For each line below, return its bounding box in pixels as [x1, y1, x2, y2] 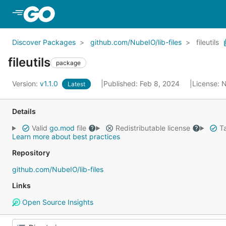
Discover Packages [12, 38, 76, 46]
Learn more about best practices [12, 132, 120, 141]
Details [12, 107, 36, 116]
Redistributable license [113, 124, 192, 132]
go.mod [49, 124, 75, 132]
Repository [12, 148, 50, 157]
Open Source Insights [20, 198, 93, 206]
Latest [68, 80, 85, 88]
